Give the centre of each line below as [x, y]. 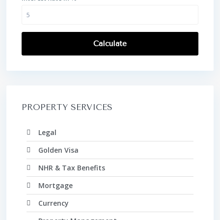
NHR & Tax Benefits [71, 167]
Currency [53, 203]
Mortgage [55, 185]
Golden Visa [58, 150]
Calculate [110, 43]
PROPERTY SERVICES [67, 107]
